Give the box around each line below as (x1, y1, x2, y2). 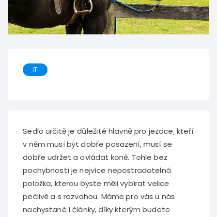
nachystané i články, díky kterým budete (23, 204, 170, 215)
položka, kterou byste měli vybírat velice (23, 178, 170, 188)
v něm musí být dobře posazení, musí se (23, 139, 172, 149)
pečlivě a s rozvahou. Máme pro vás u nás (23, 191, 175, 201)
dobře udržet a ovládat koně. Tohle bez (23, 152, 168, 162)
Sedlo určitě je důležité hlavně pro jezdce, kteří (23, 125, 194, 136)
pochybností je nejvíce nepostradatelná (23, 165, 171, 175)
